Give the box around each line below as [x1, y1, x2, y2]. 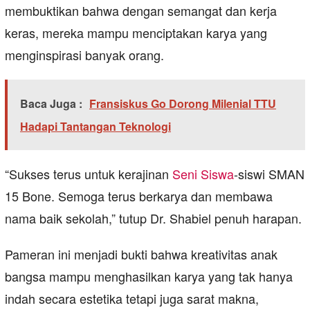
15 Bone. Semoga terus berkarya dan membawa [5, 187, 273, 206]
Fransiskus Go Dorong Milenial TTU [89, 95, 276, 112]
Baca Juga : [20, 95, 82, 112]
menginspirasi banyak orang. [5, 46, 164, 64]
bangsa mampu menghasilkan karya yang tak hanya [5, 267, 293, 286]
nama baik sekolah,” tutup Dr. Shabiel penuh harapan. [5, 209, 302, 228]
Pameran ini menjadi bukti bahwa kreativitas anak [5, 245, 277, 264]
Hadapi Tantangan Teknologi [20, 118, 171, 135]
